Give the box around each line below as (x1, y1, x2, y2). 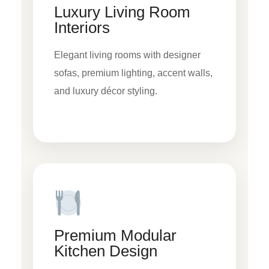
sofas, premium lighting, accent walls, (54, 67, 213, 78)
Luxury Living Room (54, 2, 190, 21)
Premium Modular (54, 226, 177, 245)
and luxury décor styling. (54, 85, 157, 96)
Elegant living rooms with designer (54, 49, 201, 60)
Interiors (54, 18, 110, 37)
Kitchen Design (54, 242, 157, 261)
